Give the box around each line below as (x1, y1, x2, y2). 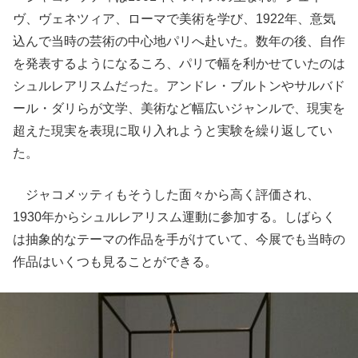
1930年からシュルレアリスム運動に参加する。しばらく (13, 210, 336, 224)
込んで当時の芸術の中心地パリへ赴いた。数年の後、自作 (13, 34, 345, 48)
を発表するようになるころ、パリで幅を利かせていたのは (13, 57, 345, 70)
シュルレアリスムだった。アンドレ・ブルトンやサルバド (13, 79, 345, 93)
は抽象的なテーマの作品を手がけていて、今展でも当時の (13, 233, 345, 246)
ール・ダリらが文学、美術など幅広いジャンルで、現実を (13, 101, 345, 115)
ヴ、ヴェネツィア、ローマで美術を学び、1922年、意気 (13, 12, 336, 26)
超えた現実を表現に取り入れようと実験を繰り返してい (13, 124, 332, 137)
